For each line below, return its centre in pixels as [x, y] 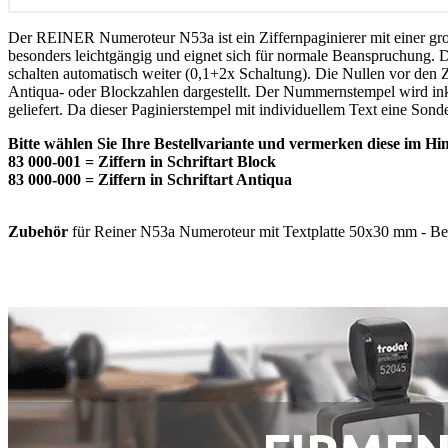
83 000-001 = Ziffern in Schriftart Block [142, 161]
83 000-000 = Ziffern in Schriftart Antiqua [150, 179]
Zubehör [38, 231]
